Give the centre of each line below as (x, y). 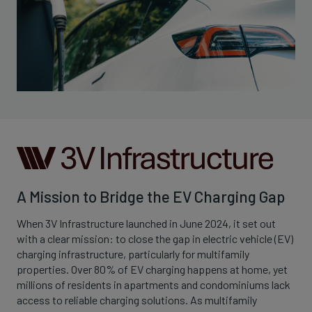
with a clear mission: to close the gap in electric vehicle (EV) (155, 238)
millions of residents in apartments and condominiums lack (154, 284)
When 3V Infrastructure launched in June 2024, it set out (146, 223)
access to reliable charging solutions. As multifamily (137, 299)
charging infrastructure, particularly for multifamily (133, 253)
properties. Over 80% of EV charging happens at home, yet (152, 269)
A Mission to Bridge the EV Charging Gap (151, 196)
